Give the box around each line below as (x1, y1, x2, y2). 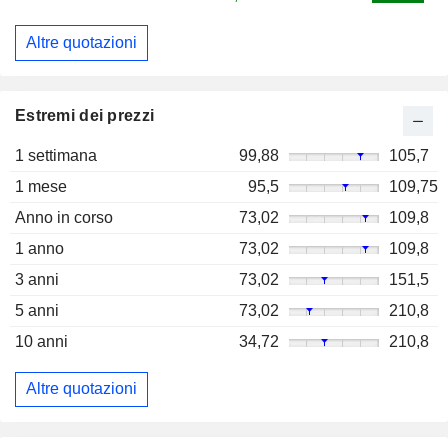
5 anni (15, 301, 59, 319)
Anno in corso (15, 208, 113, 226)
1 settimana (15, 146, 97, 164)
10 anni (15, 332, 68, 350)
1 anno (15, 239, 64, 257)
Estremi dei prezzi (15, 106, 155, 124)
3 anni (15, 270, 59, 288)
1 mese (15, 177, 67, 195)
